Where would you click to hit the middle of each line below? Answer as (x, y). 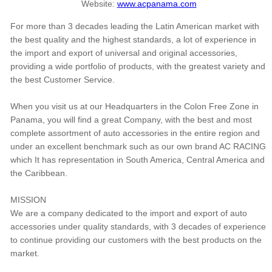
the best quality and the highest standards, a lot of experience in (133, 40)
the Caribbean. (39, 173)
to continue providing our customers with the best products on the (136, 240)
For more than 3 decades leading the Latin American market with (135, 26)
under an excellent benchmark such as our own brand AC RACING (138, 147)
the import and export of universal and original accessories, (124, 53)
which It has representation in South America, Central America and (138, 160)
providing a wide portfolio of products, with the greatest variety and (138, 66)
